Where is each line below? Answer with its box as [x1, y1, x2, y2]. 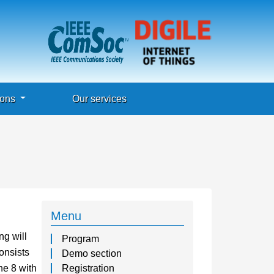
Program [62, 234, 100, 245]
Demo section [62, 248, 122, 259]
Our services [72, 93, 127, 104]
